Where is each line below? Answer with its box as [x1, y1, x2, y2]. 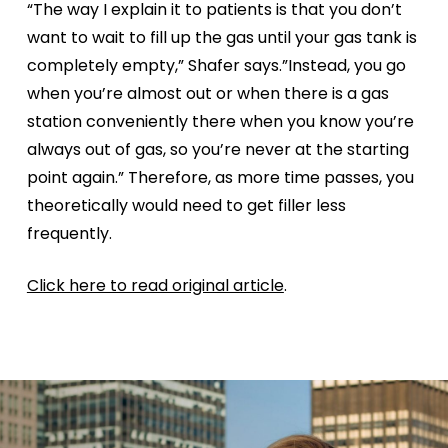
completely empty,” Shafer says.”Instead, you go [26, 54, 406, 77]
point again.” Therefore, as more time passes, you [26, 166, 414, 189]
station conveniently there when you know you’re [26, 110, 414, 133]
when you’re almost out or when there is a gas [26, 82, 389, 105]
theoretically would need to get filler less [26, 194, 346, 217]
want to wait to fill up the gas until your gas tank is [26, 26, 417, 49]
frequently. [26, 222, 112, 245]
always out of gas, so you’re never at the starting [26, 138, 409, 161]
